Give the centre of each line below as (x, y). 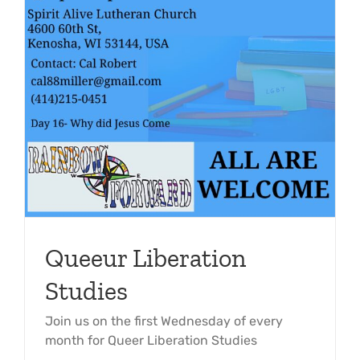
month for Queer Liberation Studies (151, 340)
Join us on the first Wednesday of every (164, 321)
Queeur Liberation (145, 258)
